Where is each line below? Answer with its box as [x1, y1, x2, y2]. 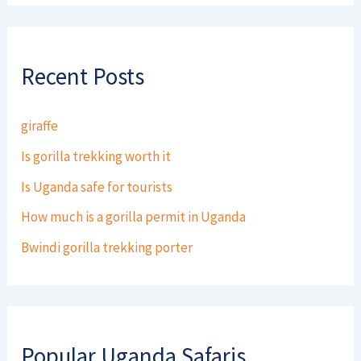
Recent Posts [21, 61, 145, 91]
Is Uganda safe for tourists [21, 177, 173, 196]
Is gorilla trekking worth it [21, 147, 172, 165]
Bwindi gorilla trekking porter [21, 239, 193, 257]
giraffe [21, 117, 59, 135]
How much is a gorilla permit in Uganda [21, 208, 247, 226]
